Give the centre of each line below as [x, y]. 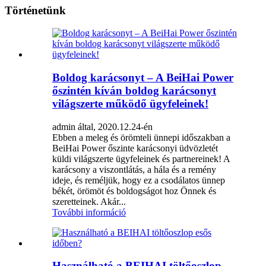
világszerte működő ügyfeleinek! [130, 103]
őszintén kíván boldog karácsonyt [134, 90]
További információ [89, 212]
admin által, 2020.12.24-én [102, 126]
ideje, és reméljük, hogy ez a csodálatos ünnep [139, 180]
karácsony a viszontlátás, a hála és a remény [134, 169]
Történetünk [35, 10]
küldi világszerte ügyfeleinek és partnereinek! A [141, 159]
